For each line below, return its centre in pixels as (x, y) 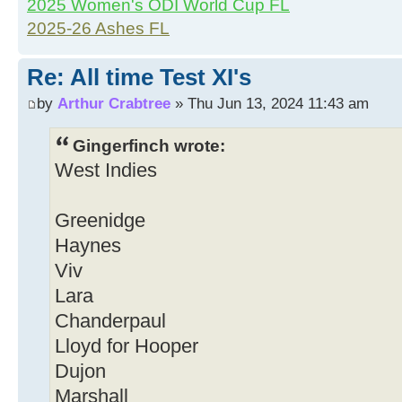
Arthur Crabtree (114, 104)
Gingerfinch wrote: (149, 146)
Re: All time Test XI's (139, 77)
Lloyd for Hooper (127, 347)
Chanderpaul (110, 322)
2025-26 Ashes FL (98, 28)
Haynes (88, 246)
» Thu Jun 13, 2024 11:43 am (270, 104)
